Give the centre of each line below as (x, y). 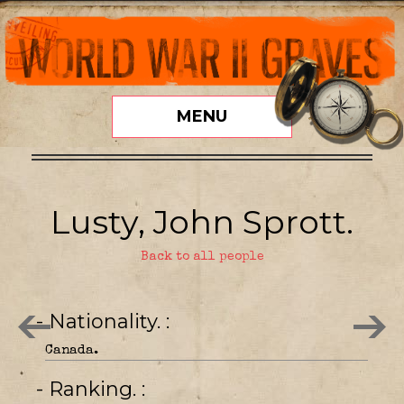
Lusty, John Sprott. (202, 221)
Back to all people (202, 257)
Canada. (72, 350)
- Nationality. (107, 321)
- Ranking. (95, 389)
